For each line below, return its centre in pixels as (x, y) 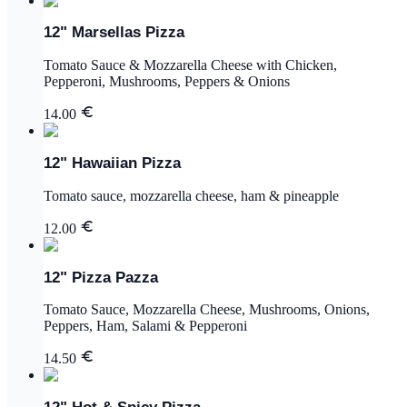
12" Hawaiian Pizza (112, 164)
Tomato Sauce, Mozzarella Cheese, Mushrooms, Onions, (207, 310)
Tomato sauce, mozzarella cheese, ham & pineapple (191, 195)
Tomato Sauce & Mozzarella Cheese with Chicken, (190, 65)
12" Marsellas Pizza (114, 33)
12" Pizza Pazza (101, 277)
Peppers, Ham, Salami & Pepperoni (145, 326)
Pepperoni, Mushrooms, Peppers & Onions (167, 82)
